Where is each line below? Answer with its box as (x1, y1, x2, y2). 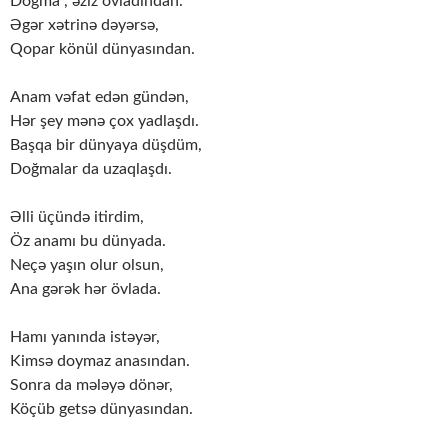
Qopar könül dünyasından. (10, 41, 195, 58)
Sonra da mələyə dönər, (10, 377, 173, 394)
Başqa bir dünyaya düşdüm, (10, 137, 202, 154)
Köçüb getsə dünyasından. (10, 401, 193, 418)
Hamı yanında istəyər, (10, 329, 160, 346)
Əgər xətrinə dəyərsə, (10, 17, 159, 34)
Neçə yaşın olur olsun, (10, 257, 164, 274)
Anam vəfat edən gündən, (10, 89, 189, 106)
